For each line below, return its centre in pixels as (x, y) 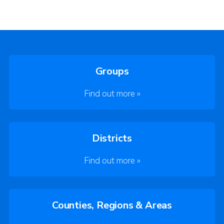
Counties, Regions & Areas (112, 205)
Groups (112, 71)
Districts (112, 138)
